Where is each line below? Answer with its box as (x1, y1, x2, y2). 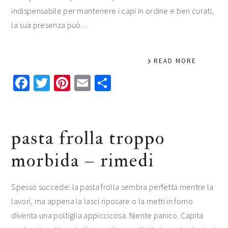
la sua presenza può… (11, 20, 89, 30)
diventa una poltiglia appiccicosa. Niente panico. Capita (11, 210, 204, 220)
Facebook (30, 73, 95, 93)
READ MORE (153, 56, 196, 65)
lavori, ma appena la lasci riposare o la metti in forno (11, 196, 193, 206)
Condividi (111, 73, 176, 93)
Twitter (50, 73, 98, 93)
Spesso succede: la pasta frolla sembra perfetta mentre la (11, 182, 214, 192)
